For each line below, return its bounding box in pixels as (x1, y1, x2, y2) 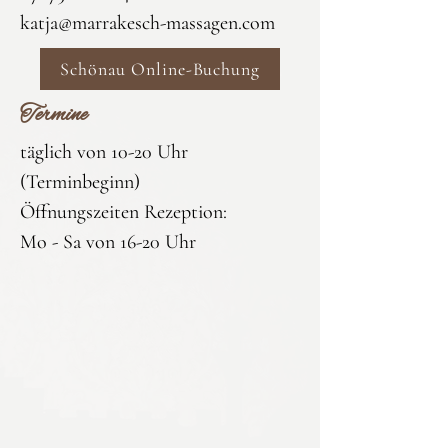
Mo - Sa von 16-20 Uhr (20, 230, 196, 255)
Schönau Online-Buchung (60, 58, 260, 81)
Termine (20, 100, 87, 131)
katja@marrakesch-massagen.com (20, 11, 275, 36)
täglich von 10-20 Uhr (20, 140, 188, 165)
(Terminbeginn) (20, 170, 140, 195)
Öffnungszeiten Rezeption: (20, 200, 227, 225)
